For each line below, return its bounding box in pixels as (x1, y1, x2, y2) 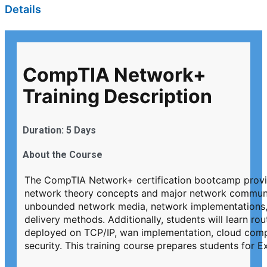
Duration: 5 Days (23, 125, 96, 136)
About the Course (23, 149, 103, 161)
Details (5, 3, 41, 16)
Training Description (23, 84, 212, 108)
